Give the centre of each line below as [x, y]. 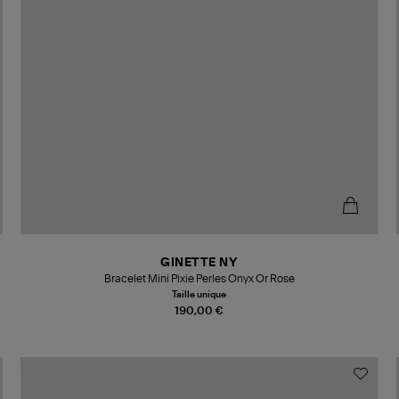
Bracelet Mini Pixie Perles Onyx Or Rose [199, 278]
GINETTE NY [199, 263]
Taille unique [199, 294]
